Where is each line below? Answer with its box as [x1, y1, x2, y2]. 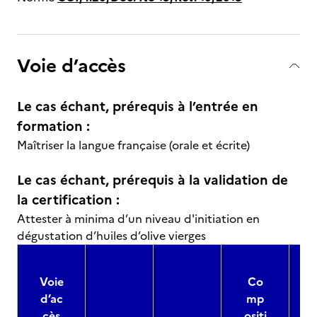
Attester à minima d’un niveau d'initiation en [17, 210, 260, 227]
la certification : [17, 190, 120, 210]
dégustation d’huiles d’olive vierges [17, 227, 206, 244]
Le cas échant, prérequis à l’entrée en [17, 96, 258, 117]
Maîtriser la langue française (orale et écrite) [17, 137, 250, 154]
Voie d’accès [17, 52, 126, 79]
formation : [17, 116, 90, 137]
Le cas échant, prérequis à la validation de [17, 170, 288, 190]
